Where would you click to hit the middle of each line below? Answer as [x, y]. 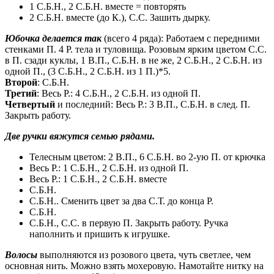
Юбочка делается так [53, 39]
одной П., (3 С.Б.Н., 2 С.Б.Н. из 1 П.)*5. [88, 72]
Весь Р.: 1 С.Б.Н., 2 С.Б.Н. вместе [98, 179]
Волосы [21, 255]
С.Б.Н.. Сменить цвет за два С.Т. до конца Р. [121, 201]
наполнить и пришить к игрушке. [100, 234]
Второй [21, 83]
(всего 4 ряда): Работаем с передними [181, 39]
